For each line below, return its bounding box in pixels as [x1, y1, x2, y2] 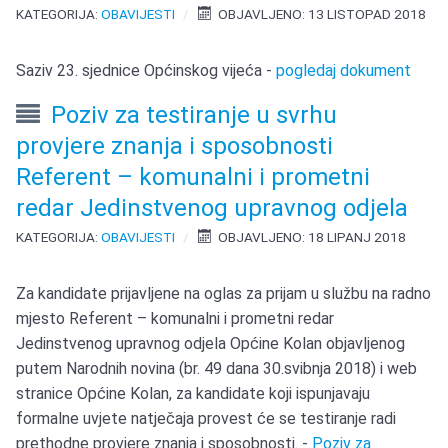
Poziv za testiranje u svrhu [51, 101, 338, 130]
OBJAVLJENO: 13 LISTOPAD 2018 [218, 6, 427, 23]
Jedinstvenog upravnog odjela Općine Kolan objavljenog [16, 334, 406, 354]
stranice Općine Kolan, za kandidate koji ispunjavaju [16, 384, 371, 404]
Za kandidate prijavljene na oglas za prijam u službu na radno [16, 284, 432, 304]
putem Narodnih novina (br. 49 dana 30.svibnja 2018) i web [16, 359, 418, 379]
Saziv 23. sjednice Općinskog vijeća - [16, 61, 277, 81]
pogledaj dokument [276, 61, 412, 81]
